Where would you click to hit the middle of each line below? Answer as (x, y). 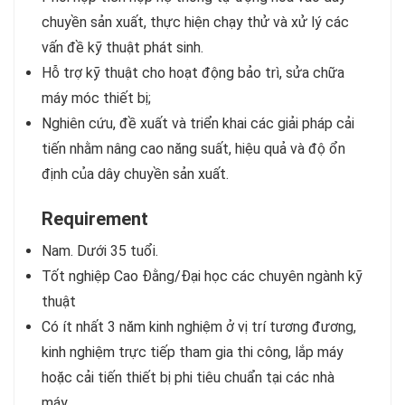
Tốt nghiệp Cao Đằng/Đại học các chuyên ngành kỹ (202, 276)
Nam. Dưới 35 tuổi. (100, 251)
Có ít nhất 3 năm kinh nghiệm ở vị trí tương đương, (199, 327)
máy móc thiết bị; (96, 98)
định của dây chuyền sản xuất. (135, 174)
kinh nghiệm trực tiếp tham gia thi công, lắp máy (193, 352)
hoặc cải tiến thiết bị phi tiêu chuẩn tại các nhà (188, 377)
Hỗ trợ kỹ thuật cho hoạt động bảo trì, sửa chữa (193, 73)
